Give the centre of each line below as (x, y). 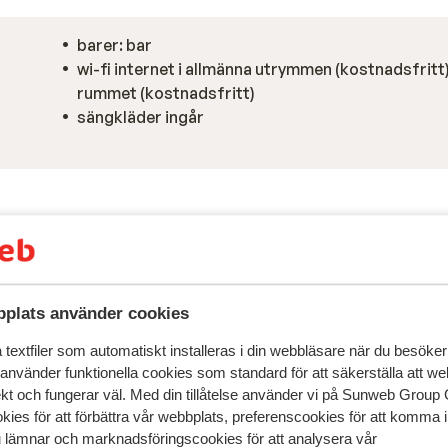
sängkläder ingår (140, 117)
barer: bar (114, 45)
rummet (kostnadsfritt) (166, 93)
